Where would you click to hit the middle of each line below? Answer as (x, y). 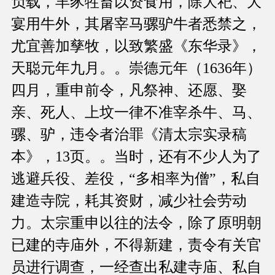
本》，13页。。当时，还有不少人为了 (136, 157)
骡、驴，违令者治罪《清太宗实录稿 (129, 135)
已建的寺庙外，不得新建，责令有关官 (136, 245)
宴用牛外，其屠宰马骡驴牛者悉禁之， (136, 24)
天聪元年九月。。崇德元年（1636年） (136, 68)
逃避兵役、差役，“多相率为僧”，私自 (136, 179)
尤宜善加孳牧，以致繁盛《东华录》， (136, 46)
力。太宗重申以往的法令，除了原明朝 (136, 223)
